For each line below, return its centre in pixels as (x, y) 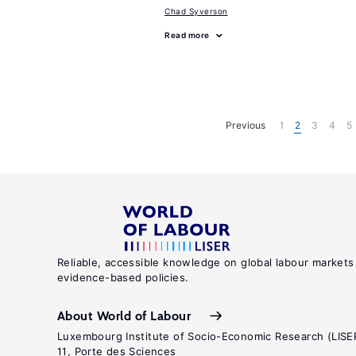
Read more (187, 35)
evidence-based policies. (123, 277)
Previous (245, 125)
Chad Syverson (196, 11)
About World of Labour (124, 315)
